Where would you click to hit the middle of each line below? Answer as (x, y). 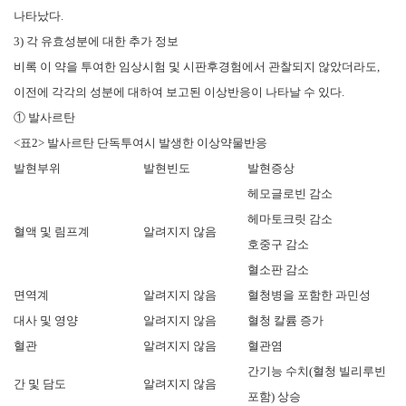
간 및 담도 (40, 383)
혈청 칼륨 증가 (285, 320)
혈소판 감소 (278, 269)
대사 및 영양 (46, 320)
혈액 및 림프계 (52, 231)
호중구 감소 (278, 244)
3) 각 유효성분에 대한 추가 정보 (96, 41)
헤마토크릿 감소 (290, 218)
